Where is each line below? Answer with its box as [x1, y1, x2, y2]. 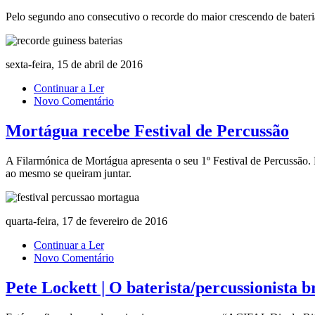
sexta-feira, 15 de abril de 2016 [6, 58, 143, 71]
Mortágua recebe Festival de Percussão [6, 122, 289, 141]
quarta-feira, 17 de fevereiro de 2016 [6, 215, 167, 228]
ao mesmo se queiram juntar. [6, 167, 131, 180]
